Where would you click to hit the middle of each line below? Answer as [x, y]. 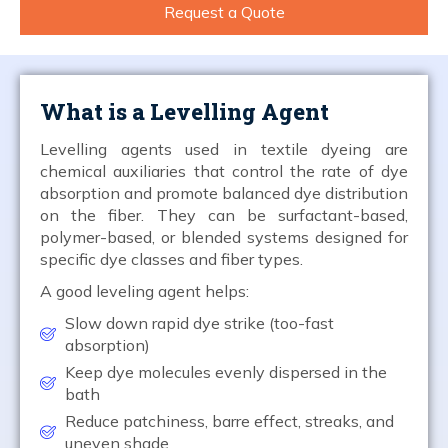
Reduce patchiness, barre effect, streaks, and [229, 420]
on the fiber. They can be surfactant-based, [224, 214]
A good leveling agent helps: [144, 290]
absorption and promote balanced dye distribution [224, 192]
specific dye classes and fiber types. [171, 258]
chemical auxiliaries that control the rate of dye [224, 170]
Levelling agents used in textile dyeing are [224, 148]
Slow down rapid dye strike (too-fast [199, 322]
